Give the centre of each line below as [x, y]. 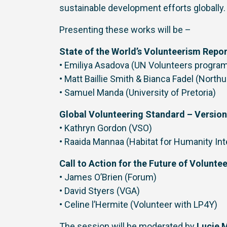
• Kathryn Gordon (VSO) [106, 128]
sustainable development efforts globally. [142, 8]
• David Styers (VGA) [100, 191]
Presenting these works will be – [125, 30]
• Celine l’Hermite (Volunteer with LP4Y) [138, 204]
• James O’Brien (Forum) [108, 177]
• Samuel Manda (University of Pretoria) [138, 92]
